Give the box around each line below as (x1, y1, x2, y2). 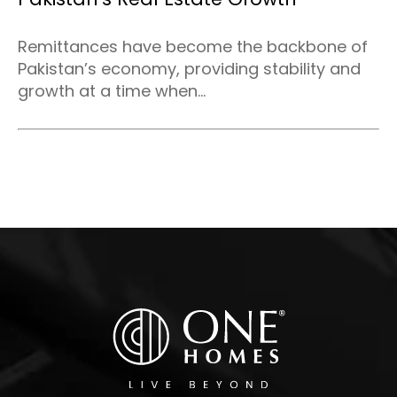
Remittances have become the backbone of (18, 35, 368, 58)
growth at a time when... (18, 80, 206, 103)
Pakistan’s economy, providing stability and (18, 58, 361, 81)
